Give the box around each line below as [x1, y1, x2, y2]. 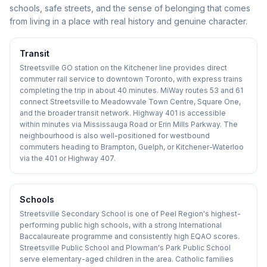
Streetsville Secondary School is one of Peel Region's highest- [20, 209, 241, 218]
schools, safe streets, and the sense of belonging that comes [10, 3, 250, 13]
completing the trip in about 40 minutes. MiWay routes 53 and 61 [20, 86, 243, 95]
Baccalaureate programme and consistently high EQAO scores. [20, 232, 240, 241]
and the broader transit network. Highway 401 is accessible [20, 108, 226, 117]
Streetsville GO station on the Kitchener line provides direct [20, 63, 227, 72]
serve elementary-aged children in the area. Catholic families [20, 254, 234, 263]
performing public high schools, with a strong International [20, 221, 222, 229]
